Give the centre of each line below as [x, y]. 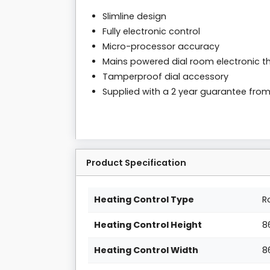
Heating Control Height [148, 225]
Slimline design [134, 17]
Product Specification [136, 163]
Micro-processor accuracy [161, 47]
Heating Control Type [144, 200]
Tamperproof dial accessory [165, 77]
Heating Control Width [146, 250]
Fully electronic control [151, 32]
